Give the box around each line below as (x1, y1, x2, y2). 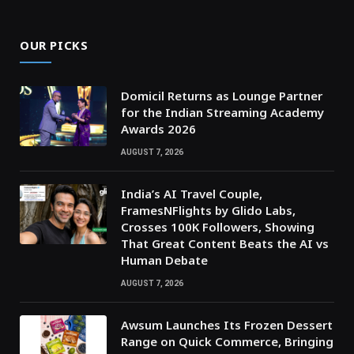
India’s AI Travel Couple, (121, 186, 262, 202)
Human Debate (121, 252, 208, 269)
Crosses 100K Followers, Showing (121, 219, 314, 235)
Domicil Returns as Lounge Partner (121, 88, 322, 104)
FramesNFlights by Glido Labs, (121, 202, 296, 219)
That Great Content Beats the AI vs (121, 235, 329, 252)
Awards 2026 (121, 121, 196, 137)
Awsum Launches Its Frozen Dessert (121, 317, 333, 333)
